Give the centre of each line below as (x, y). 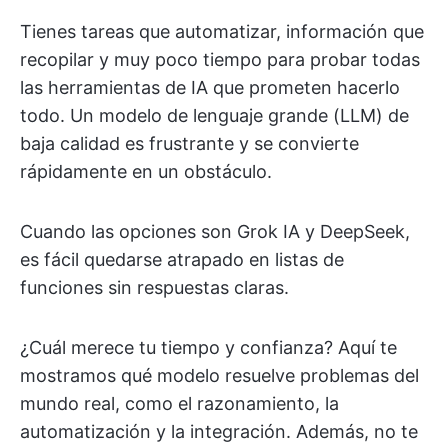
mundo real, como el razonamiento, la (179, 403)
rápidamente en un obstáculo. (146, 171)
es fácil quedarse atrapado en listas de (182, 259)
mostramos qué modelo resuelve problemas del (219, 375)
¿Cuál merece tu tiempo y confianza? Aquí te (208, 347)
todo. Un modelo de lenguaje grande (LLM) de (214, 115)
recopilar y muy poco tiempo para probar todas (220, 59)
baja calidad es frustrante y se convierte (189, 143)
